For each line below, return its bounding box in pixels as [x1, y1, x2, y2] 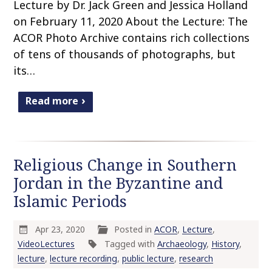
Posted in [114, 223, 155, 236]
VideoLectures [17, 238, 75, 250]
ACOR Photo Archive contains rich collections [13, 30, 250, 46]
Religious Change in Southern [13, 154, 237, 176]
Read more [25, 94, 79, 108]
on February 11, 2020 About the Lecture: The [13, 14, 248, 29]
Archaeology [157, 238, 206, 250]
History [211, 238, 239, 250]
